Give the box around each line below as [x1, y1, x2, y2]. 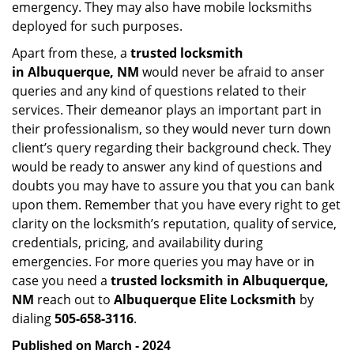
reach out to [34, 291, 114, 308]
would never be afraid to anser [139, 63, 325, 81]
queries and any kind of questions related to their [12, 82, 307, 100]
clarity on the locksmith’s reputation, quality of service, [12, 215, 337, 232]
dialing [12, 310, 55, 327]
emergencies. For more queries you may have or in [12, 253, 314, 270]
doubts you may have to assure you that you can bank [12, 177, 334, 194]
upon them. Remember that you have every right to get [12, 196, 341, 213]
